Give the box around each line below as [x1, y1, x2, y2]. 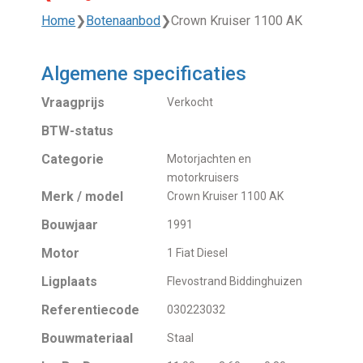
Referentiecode [41, 302, 140, 318]
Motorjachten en [167, 152, 252, 166]
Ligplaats [41, 274, 98, 290]
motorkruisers [167, 171, 240, 185]
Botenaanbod [86, 13, 161, 29]
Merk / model [41, 189, 124, 205]
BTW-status [41, 123, 114, 139]
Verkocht [167, 96, 214, 109]
